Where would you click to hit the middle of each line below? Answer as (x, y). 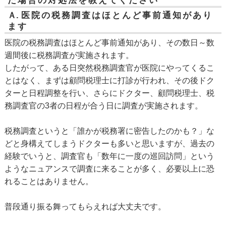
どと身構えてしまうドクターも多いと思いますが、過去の (109, 144)
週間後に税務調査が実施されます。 (69, 55)
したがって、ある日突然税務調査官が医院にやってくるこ (109, 68)
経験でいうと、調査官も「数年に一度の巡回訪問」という (109, 156)
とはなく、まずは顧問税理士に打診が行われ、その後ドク (109, 81)
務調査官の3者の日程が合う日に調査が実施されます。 (103, 106)
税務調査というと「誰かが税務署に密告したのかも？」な (109, 131)
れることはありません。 (49, 182)
